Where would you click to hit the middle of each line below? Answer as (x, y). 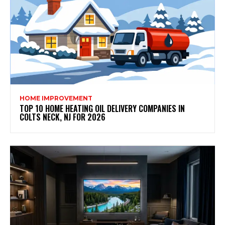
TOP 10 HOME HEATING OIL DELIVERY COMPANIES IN (102, 108)
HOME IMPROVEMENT (56, 98)
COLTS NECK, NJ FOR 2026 (63, 117)
